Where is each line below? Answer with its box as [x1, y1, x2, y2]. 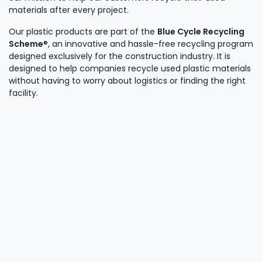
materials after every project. [9, 4, 129, 16]
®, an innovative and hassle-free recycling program [43, 37, 253, 50]
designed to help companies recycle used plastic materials [9, 62, 251, 74]
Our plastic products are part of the [9, 25, 157, 37]
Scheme [9, 37, 43, 50]
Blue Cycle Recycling [157, 25, 244, 37]
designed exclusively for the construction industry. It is [9, 50, 230, 62]
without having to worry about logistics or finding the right [9, 74, 246, 87]
